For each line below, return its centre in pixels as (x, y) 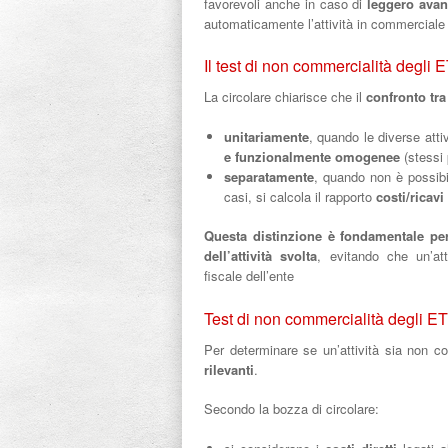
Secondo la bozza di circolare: (291, 408)
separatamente (268, 176)
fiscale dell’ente (251, 275)
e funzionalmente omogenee (311, 156)
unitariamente (266, 136)
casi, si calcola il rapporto (299, 196)
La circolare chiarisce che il (285, 96)
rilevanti (229, 369)
